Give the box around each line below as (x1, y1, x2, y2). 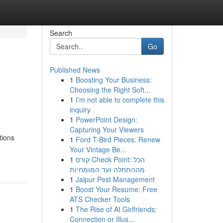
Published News (49, 65, 100, 75)
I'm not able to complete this (75, 95, 164, 105)
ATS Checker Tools (69, 194, 130, 204)
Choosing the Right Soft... (69, 85, 150, 95)
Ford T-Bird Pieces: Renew (75, 134, 160, 144)
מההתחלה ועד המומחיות (69, 164, 145, 174)
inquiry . (69, 105, 95, 114)
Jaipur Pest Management (75, 174, 155, 184)
